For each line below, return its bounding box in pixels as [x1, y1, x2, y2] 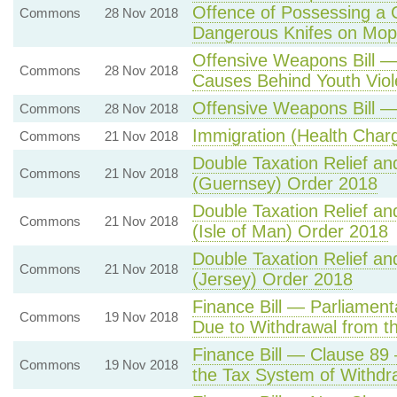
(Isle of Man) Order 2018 [191, 222, 388, 241]
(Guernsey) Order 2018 [191, 174, 378, 193]
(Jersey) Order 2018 [191, 269, 353, 289]
